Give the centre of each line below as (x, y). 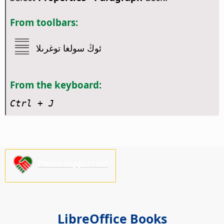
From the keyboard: (55, 85)
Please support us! (73, 164)
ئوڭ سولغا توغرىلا (69, 48)
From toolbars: (44, 22)
